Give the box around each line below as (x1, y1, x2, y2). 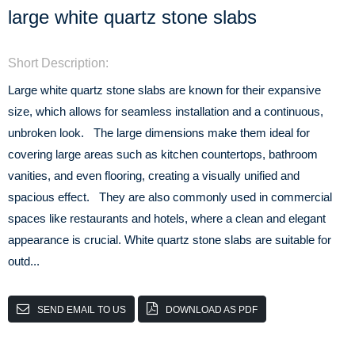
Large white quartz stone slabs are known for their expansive (8, 83, 321, 97)
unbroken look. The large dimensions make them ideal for (8, 126, 310, 139)
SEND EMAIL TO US (37, 304, 126, 315)
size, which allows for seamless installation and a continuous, (8, 105, 323, 118)
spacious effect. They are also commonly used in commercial (8, 190, 332, 204)
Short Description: (8, 56, 109, 70)
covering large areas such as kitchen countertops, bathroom (8, 147, 318, 161)
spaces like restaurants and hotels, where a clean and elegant (8, 212, 326, 225)
